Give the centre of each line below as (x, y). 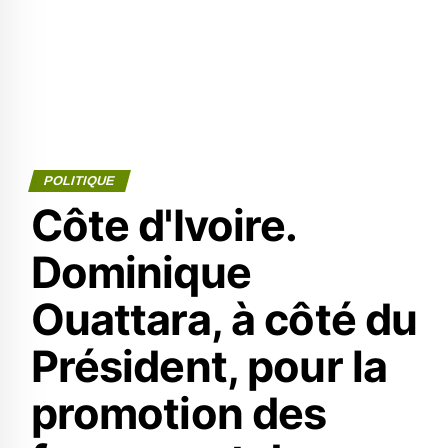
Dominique (140, 272)
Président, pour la (209, 366)
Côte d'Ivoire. (163, 225)
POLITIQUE (79, 180)
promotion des (178, 413)
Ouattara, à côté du (224, 319)
